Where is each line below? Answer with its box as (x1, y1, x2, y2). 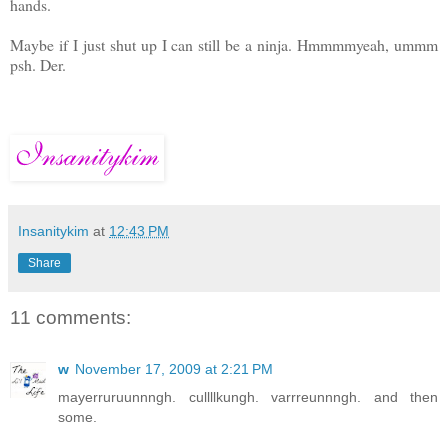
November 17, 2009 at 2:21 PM (75, 360, 273, 377)
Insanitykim (18, 223, 89, 240)
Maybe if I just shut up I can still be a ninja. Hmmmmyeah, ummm (10, 34, 438, 56)
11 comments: (10, 306, 131, 328)
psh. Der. (10, 54, 66, 76)
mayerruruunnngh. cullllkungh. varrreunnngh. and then (58, 388, 438, 405)
